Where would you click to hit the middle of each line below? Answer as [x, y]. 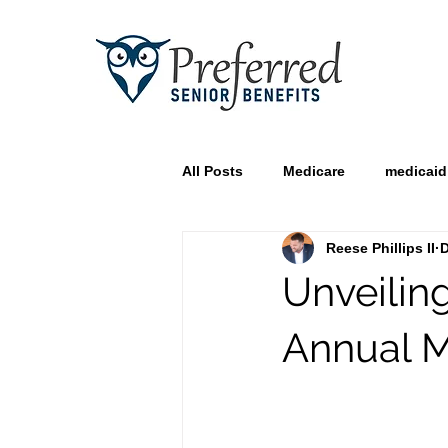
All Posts [212, 170]
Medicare [314, 170]
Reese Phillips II [380, 247]
